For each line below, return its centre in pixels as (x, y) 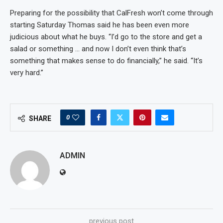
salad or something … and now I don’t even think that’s (98, 49)
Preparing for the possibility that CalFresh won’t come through (111, 13)
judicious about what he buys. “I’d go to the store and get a (106, 37)
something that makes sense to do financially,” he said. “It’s (106, 61)
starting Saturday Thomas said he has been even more (100, 25)
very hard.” (27, 73)
